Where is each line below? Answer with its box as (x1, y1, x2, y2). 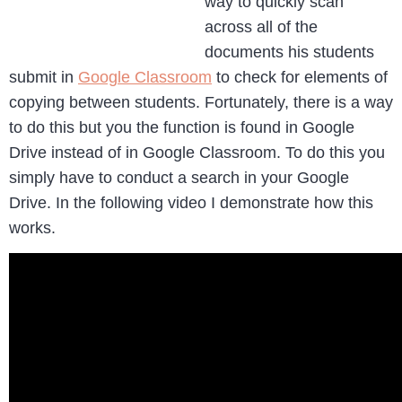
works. (9, 219, 56, 237)
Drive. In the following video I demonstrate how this (9, 194, 373, 212)
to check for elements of (212, 68, 388, 86)
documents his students (205, 43, 374, 61)
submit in (9, 68, 78, 86)
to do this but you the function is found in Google (9, 118, 354, 136)
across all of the (205, 18, 318, 36)
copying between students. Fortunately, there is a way (9, 93, 393, 111)
